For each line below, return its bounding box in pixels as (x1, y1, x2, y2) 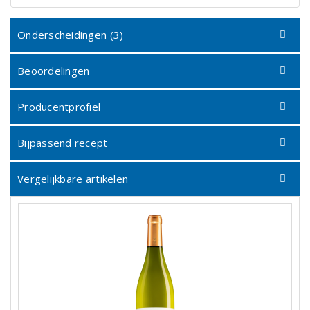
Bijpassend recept (17, 136, 108, 149)
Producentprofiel (17, 100, 101, 113)
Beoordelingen (17, 64, 90, 77)
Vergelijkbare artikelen (17, 172, 129, 185)
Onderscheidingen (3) (17, 28, 124, 42)
